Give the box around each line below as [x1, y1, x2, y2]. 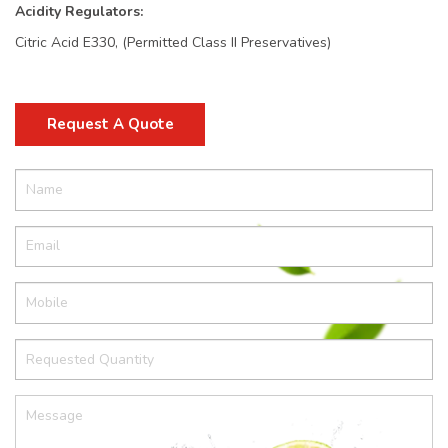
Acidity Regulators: [15, 2, 143, 21]
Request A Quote [46, 114, 174, 134]
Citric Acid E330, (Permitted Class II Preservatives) [15, 33, 331, 52]
